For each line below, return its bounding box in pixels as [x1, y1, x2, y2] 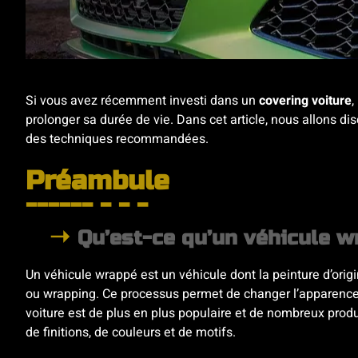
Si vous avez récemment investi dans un [26, 90, 259, 110]
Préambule [26, 164, 169, 197]
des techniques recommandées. [26, 129, 209, 149]
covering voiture [259, 90, 352, 110]
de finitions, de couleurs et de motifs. [26, 322, 236, 342]
